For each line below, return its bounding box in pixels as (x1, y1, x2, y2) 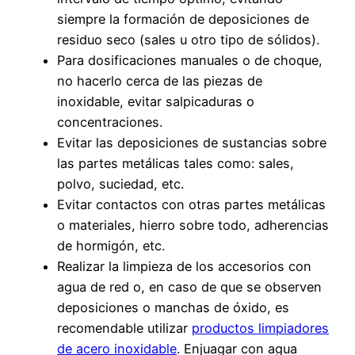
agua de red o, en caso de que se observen (57, 278, 322, 295)
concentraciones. (57, 113, 162, 130)
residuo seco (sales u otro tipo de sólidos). (57, 31, 319, 48)
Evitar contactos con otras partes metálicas (57, 196, 326, 212)
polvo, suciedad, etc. (57, 175, 184, 192)
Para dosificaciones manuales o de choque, (57, 52, 323, 68)
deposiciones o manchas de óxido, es (57, 299, 289, 315)
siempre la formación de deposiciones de (57, 10, 309, 27)
